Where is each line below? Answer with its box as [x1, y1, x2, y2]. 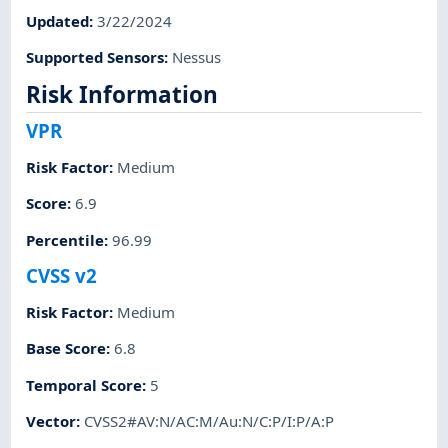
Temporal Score [26, 374, 143, 395]
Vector [26, 410, 77, 431]
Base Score [26, 338, 107, 359]
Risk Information [26, 79, 219, 111]
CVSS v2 [26, 262, 98, 288]
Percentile [26, 229, 105, 250]
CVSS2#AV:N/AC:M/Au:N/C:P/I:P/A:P [84, 410, 335, 431]
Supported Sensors [26, 46, 165, 67]
